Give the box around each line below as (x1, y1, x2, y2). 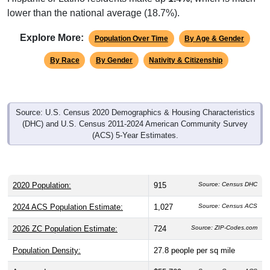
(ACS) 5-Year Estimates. (92, 116, 178, 126)
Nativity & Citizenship (149, 42, 223, 51)
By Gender (96, 42, 133, 51)
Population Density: (13, 231, 81, 241)
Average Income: (13, 253, 72, 263)
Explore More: (20, 18, 84, 29)
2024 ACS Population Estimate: (13, 188, 123, 198)
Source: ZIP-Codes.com (191, 210, 257, 217)
